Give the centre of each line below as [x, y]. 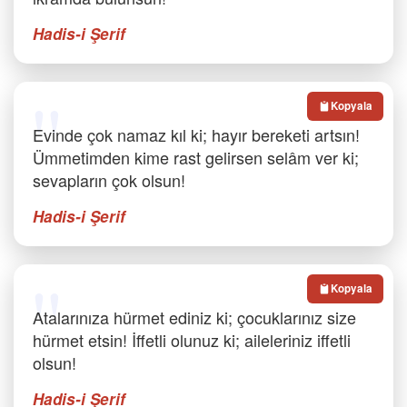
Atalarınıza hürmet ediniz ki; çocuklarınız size [194, 317]
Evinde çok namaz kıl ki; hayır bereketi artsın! [196, 134]
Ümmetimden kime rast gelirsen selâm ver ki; [196, 157]
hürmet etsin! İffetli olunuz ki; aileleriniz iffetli [192, 340]
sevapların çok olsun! [109, 180]
